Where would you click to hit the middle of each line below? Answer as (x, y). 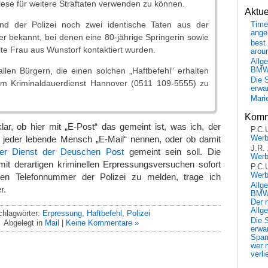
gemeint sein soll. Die (172, 152)
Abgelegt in (24, 223)
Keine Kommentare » (102, 223)
